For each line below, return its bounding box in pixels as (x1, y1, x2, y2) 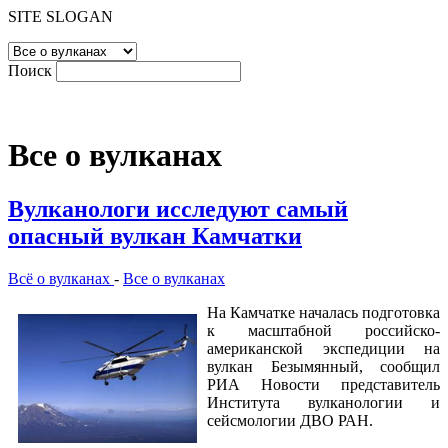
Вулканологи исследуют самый (8, 195, 348, 222)
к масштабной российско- (207, 321, 440, 339)
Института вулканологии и (207, 393, 440, 411)
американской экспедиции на (207, 339, 440, 357)
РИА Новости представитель (207, 375, 440, 393)
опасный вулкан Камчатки (8, 222, 302, 249)
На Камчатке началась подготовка (207, 303, 440, 321)
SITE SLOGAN (8, 8, 113, 25)
